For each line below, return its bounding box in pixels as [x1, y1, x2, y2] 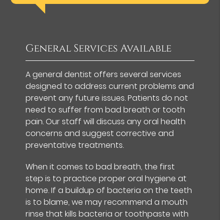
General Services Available [26, 41, 172, 55]
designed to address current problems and [26, 80, 194, 92]
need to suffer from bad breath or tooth [26, 104, 186, 115]
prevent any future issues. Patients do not [26, 92, 189, 104]
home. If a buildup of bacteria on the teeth [26, 184, 192, 196]
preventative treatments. [26, 139, 124, 151]
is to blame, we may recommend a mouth [26, 196, 188, 208]
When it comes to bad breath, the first [26, 161, 175, 172]
